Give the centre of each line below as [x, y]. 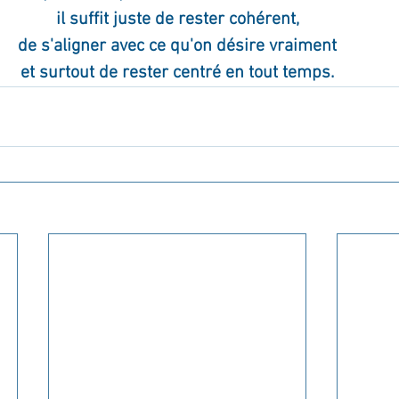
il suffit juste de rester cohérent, [177, 19]
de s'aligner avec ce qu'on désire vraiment [177, 46]
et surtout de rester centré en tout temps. [177, 73]
